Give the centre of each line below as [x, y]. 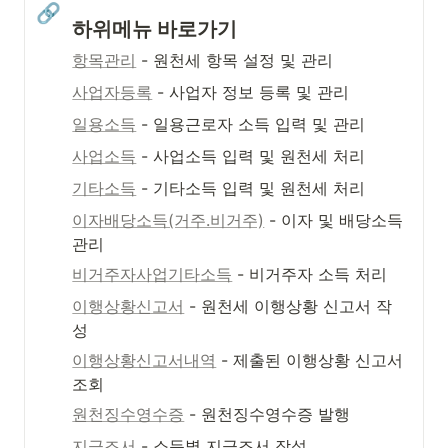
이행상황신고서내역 [144, 360]
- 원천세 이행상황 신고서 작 [288, 306]
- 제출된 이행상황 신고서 [310, 360]
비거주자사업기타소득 [152, 274]
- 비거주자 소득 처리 [310, 274]
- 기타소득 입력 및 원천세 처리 [251, 188]
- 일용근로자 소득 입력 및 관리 [251, 124]
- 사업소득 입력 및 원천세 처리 [251, 156]
